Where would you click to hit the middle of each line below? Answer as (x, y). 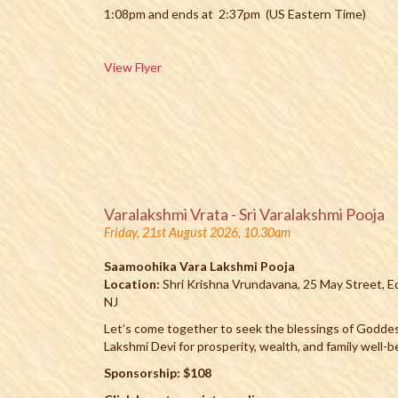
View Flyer (133, 67)
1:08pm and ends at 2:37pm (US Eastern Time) (238, 14)
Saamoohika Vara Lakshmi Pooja (199, 266)
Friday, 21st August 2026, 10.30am (197, 232)
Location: (132, 284)
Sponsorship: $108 (158, 373)
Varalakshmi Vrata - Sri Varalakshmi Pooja (244, 214)
